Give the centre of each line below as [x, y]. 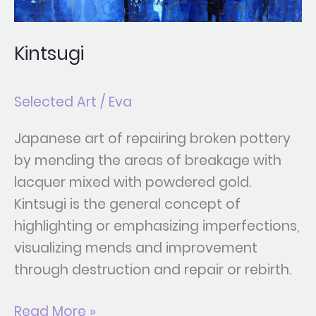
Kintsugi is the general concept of [127, 204]
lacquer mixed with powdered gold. [133, 182]
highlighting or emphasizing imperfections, [157, 226]
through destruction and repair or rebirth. [153, 269]
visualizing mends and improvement [136, 248]
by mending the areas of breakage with [148, 160]
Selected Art [55, 102]
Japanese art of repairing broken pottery [152, 138]
